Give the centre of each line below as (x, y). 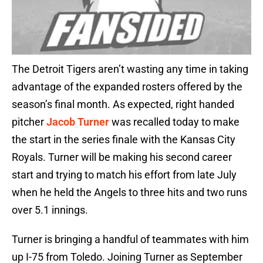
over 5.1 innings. (50, 210)
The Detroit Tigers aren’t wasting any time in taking (130, 69)
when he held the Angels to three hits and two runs (129, 193)
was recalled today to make (174, 122)
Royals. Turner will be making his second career (122, 157)
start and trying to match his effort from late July (124, 175)
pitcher (29, 122)
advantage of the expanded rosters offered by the (127, 87)
